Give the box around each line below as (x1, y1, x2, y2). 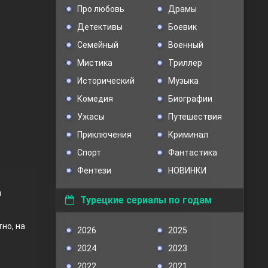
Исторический (77, 76, 135, 86)
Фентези (77, 166, 111, 175)
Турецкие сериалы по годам (80, 194, 212, 206)
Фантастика (167, 148, 217, 157)
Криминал (167, 130, 208, 139)
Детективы (77, 22, 123, 32)
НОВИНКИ (167, 166, 206, 175)
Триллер (167, 58, 202, 68)
